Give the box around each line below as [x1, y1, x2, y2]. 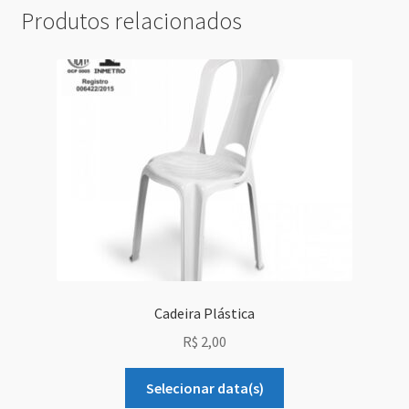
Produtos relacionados [20, 6, 242, 37]
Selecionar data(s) [145, 378, 264, 397]
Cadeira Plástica [154, 304, 255, 322]
